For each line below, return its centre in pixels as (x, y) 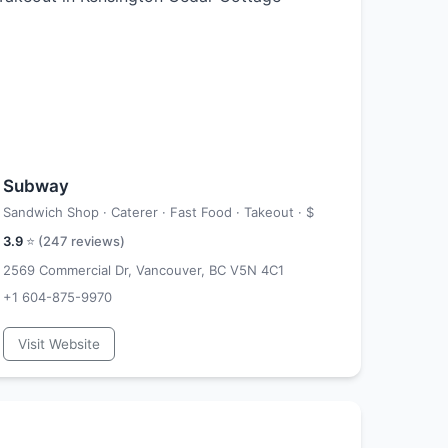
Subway (36, 186)
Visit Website (59, 344)
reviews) (96, 241)
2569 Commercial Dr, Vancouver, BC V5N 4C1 (143, 270)
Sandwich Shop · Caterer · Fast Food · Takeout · (154, 212)
